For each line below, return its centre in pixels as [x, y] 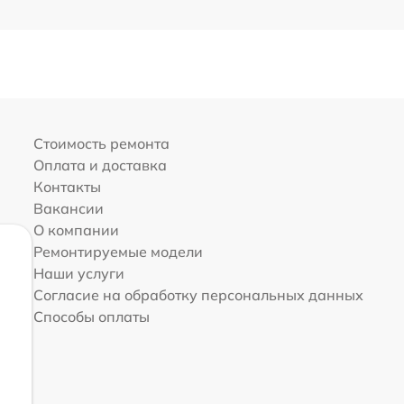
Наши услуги [78, 273]
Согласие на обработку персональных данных [198, 294]
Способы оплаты [91, 316]
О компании [76, 230]
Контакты [67, 186]
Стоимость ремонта [101, 143]
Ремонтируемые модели [118, 251]
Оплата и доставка [100, 165]
